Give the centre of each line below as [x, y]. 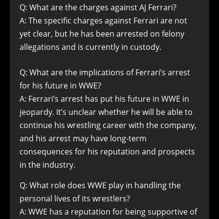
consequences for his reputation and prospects [107, 152]
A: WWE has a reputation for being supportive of [108, 212]
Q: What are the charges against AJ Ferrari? [98, 7]
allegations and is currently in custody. [90, 47]
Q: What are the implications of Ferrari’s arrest [105, 72]
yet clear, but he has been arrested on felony [102, 34]
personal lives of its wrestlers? [75, 198]
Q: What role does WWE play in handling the [100, 185]
